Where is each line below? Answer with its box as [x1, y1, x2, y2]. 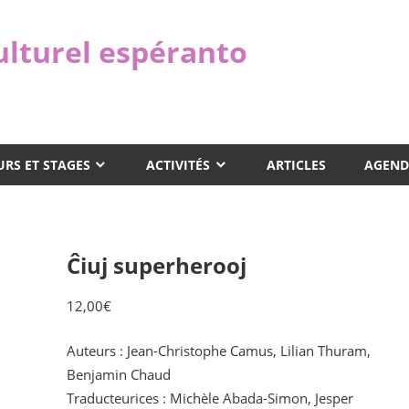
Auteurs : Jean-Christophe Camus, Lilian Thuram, [66, 341, 371, 360]
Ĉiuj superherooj [66, 250, 246, 281]
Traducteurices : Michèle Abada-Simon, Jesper [66, 388, 353, 407]
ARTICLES [266, 155, 326, 173]
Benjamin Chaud [66, 364, 171, 383]
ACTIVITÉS [146, 155, 211, 173]
